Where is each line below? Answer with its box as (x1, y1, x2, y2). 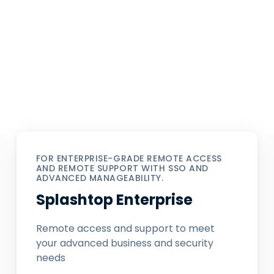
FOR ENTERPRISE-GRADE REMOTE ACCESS (35, 152, 222, 165)
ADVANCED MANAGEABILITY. (35, 172, 164, 184)
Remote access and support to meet (35, 221, 215, 235)
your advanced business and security (35, 236, 213, 250)
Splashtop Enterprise (35, 190, 193, 210)
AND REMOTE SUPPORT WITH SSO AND (35, 162, 209, 174)
